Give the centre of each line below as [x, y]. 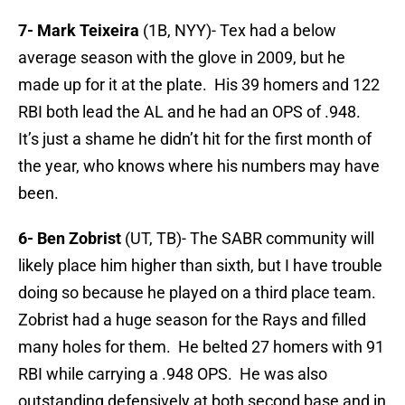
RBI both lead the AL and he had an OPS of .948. [191, 112]
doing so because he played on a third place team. [199, 293]
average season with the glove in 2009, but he [182, 58]
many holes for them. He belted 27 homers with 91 [201, 347]
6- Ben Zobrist [71, 239]
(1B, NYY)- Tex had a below [238, 31]
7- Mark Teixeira [79, 31]
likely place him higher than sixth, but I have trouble [200, 266]
